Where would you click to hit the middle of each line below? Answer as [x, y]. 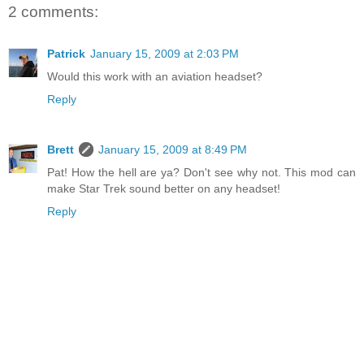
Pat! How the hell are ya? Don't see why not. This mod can [201, 173]
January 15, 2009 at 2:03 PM [165, 54]
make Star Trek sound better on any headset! [164, 189]
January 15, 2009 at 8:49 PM [173, 150]
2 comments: [53, 11]
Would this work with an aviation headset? [155, 77]
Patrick [66, 54]
